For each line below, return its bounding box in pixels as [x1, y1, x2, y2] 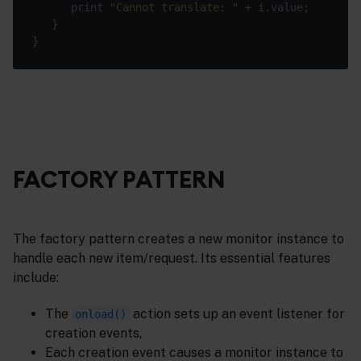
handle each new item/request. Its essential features [13, 250, 330, 266]
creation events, [45, 325, 142, 341]
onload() [75, 307, 127, 321]
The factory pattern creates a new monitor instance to [13, 230, 344, 247]
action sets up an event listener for [130, 305, 345, 322]
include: [13, 269, 59, 285]
